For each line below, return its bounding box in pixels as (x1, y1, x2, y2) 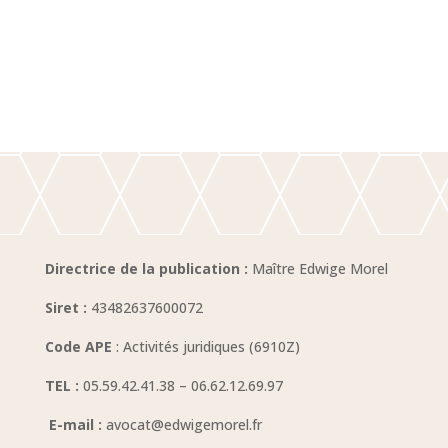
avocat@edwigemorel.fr (101, 415, 262, 435)
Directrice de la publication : (44, 259, 248, 279)
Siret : (44, 298, 87, 318)
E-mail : (44, 415, 102, 435)
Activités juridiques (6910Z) (122, 337, 300, 357)
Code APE (44, 337, 112, 357)
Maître (247, 259, 299, 279)
